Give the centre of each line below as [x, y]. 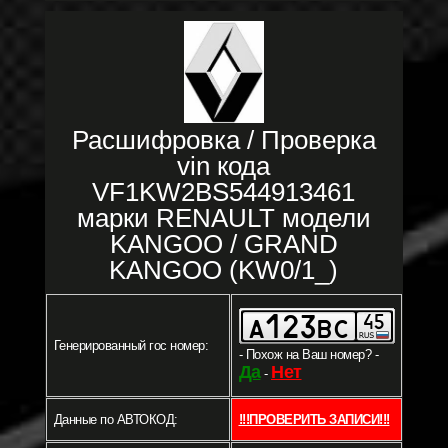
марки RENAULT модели [223, 218]
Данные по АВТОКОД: [115, 420]
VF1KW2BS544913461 [224, 192]
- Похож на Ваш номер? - [308, 355]
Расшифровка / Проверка [223, 140]
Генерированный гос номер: [130, 346]
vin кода [224, 166]
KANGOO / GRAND [223, 244]
